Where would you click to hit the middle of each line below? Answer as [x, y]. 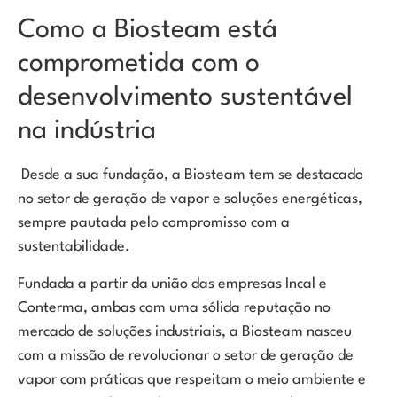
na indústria [87, 132]
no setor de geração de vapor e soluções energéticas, [190, 199]
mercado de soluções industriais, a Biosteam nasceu [185, 331]
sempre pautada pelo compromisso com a [154, 223]
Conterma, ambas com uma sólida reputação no [174, 307]
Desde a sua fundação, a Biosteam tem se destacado [191, 175]
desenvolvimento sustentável [185, 98]
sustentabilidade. [74, 247]
